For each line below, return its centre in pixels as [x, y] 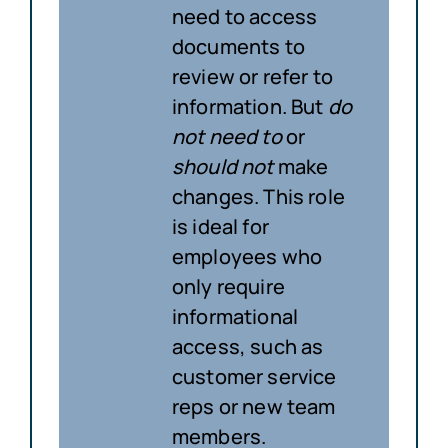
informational [235, 316]
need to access [244, 16]
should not [222, 166]
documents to [238, 46]
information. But [249, 106]
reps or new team [253, 406]
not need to [226, 136]
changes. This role [258, 196]
